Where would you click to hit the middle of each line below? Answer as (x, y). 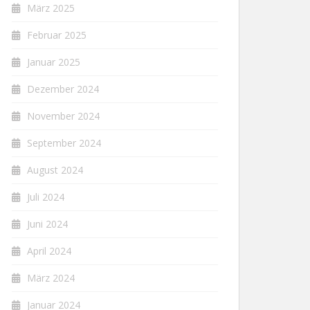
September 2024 (64, 143)
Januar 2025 (54, 62)
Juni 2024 (47, 224)
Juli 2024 (46, 197)
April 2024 (49, 251)
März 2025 (51, 8)
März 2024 (51, 278)
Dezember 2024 (63, 89)
